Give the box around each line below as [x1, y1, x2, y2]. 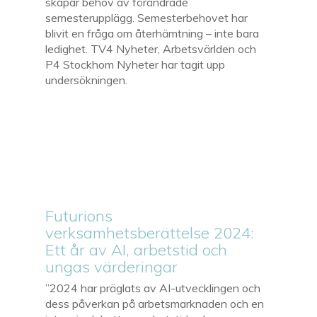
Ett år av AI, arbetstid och [45, 239, 228, 260]
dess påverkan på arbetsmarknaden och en [45, 296, 265, 311]
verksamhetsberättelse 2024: [45, 222, 255, 243]
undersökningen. [45, 72, 128, 87]
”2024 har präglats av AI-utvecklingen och [45, 280, 261, 295]
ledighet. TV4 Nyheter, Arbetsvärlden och [45, 41, 257, 56]
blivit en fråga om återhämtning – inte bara [45, 25, 260, 40]
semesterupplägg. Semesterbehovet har [45, 10, 248, 25]
